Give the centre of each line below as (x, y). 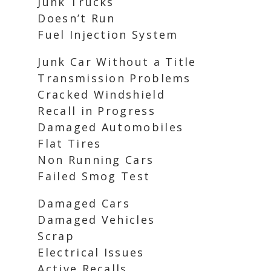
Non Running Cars (96, 160)
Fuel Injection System (108, 34)
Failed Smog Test (94, 176)
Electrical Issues (91, 252)
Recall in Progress (96, 111)
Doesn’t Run (77, 18)
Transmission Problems (114, 78)
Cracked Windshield (101, 94)
